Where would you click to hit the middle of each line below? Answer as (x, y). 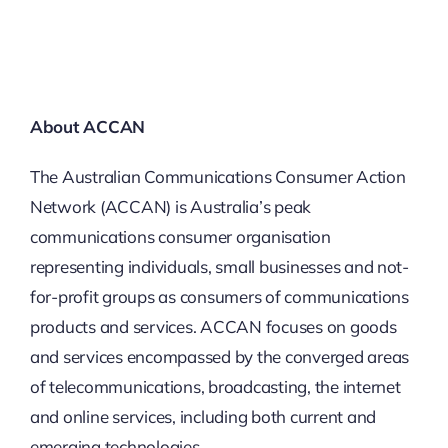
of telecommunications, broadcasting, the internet (215, 386)
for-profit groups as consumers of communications (219, 296)
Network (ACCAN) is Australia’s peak (170, 206)
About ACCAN (87, 126)
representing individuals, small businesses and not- (219, 266)
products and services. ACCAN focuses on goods (213, 326)
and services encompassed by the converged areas (219, 356)
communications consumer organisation (180, 236)
